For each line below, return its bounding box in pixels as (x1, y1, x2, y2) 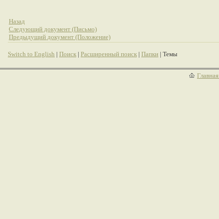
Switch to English (8, 50, 55, 58)
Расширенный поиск (81, 50, 137, 58)
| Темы (158, 50, 177, 58)
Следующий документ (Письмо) (9, 25, 97, 33)
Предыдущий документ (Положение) (9, 33, 110, 41)
